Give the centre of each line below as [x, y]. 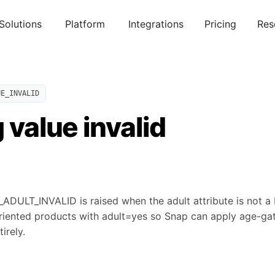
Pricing [220, 24]
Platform [85, 24]
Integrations [156, 24]
